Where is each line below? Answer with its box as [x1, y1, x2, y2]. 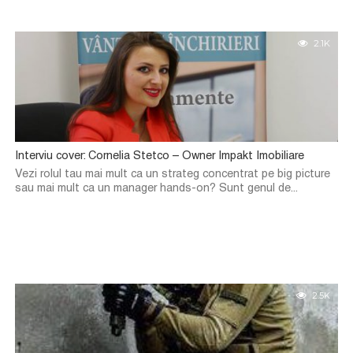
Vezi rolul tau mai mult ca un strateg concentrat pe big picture [14, 169, 330, 180]
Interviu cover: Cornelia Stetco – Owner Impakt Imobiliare [14, 151, 304, 162]
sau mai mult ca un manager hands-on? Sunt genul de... [14, 184, 298, 194]
